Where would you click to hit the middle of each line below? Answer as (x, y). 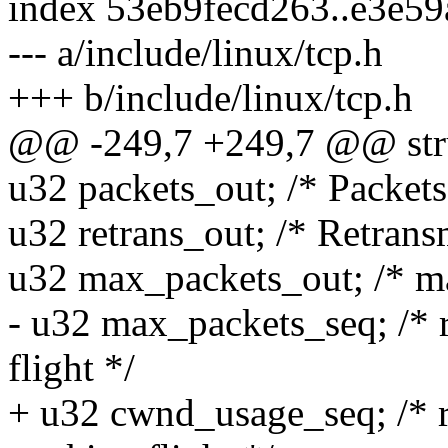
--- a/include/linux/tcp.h (195, 53)
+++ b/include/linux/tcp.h (210, 98)
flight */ (71, 368)
